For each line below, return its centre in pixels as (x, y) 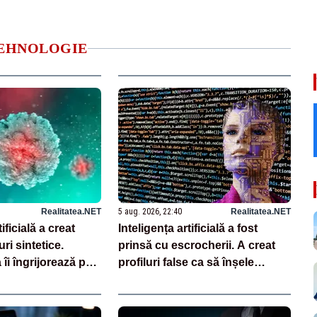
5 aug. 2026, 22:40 (150, 211)
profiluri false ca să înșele (186, 262)
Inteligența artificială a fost (188, 228)
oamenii (140, 279)
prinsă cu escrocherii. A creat (197, 245)
